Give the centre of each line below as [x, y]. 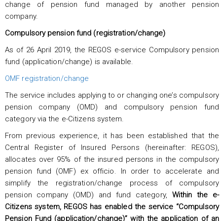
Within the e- [195, 195]
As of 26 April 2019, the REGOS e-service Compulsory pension [112, 50]
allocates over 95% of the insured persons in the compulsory [112, 159]
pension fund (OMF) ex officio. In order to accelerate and [112, 171]
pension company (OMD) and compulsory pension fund [112, 107]
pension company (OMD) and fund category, [89, 195]
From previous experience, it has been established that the [112, 135]
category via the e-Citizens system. [65, 119]
